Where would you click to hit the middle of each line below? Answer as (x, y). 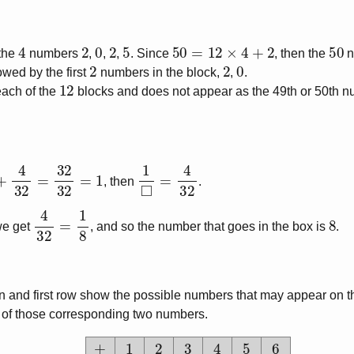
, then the (302, 53)
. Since (151, 53)
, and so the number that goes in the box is (209, 226)
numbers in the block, (160, 72)
